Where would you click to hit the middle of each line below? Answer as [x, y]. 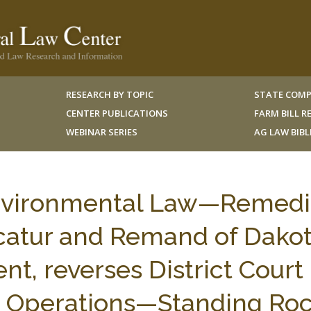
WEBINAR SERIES [101, 132]
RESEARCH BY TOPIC [109, 94]
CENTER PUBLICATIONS [117, 113]
